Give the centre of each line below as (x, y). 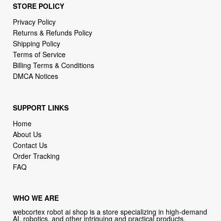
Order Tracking (37, 156)
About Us (27, 134)
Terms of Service (39, 55)
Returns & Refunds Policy (53, 33)
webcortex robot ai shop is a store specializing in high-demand (110, 212)
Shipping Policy (38, 44)
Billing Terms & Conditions (54, 65)
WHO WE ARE (36, 198)
